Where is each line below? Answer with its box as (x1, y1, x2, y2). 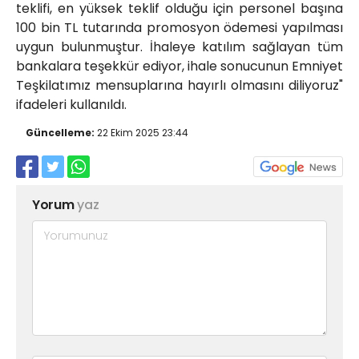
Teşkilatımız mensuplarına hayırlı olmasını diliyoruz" (16, 76, 343, 95)
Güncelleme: (26, 126, 95, 140)
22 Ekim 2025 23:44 (95, 126, 188, 140)
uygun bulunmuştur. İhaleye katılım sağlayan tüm (16, 38, 343, 57)
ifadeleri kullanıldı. (16, 95, 127, 115)
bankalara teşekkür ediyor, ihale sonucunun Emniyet (16, 57, 343, 76)
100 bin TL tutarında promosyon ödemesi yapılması (16, 18, 343, 38)
